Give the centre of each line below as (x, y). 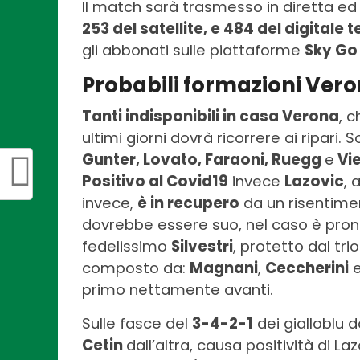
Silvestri (202, 247)
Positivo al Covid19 (155, 182)
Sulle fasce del (137, 324)
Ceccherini (307, 268)
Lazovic (314, 182)
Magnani (224, 268)
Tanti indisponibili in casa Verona (211, 117)
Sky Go (331, 51)
